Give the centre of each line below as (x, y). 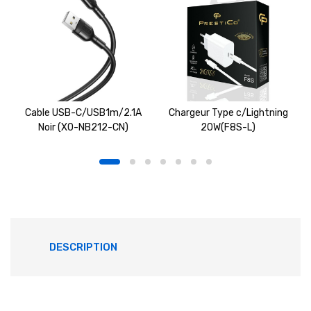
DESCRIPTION (83, 247)
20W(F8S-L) (228, 127)
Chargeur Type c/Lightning (228, 112)
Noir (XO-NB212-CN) (83, 127)
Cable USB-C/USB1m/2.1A (83, 112)
